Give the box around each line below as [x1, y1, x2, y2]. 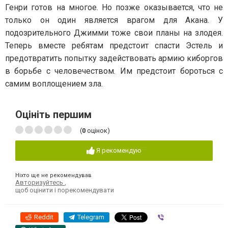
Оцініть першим [15, 108, 92, 121]
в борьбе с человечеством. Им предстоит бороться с [5, 66, 223, 76]
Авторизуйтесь [15, 179, 65, 187]
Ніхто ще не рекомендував [15, 172, 92, 179]
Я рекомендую [96, 146, 141, 154]
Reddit [34, 213, 53, 221]
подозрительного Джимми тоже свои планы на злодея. [5, 27, 223, 38]
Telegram [77, 213, 104, 221]
